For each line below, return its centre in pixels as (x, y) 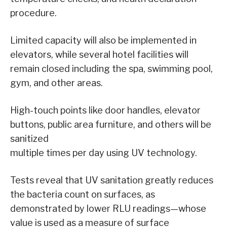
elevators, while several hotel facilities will (99, 54)
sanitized (29, 138)
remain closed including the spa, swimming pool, (111, 68)
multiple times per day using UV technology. (104, 153)
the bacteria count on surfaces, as (83, 194)
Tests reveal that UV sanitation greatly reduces (112, 180)
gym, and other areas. (56, 83)
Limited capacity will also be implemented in (103, 40)
